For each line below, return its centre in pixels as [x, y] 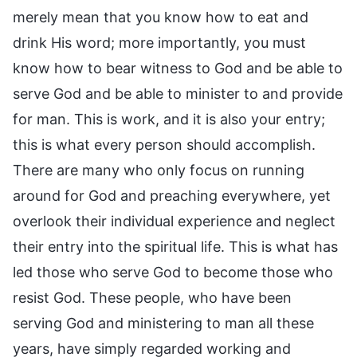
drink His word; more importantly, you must [159, 42]
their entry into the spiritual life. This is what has [175, 246]
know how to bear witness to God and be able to [178, 68]
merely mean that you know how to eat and [161, 17]
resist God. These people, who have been [152, 297]
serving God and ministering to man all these [163, 323]
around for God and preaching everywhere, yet [172, 195]
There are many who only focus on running [159, 170]
